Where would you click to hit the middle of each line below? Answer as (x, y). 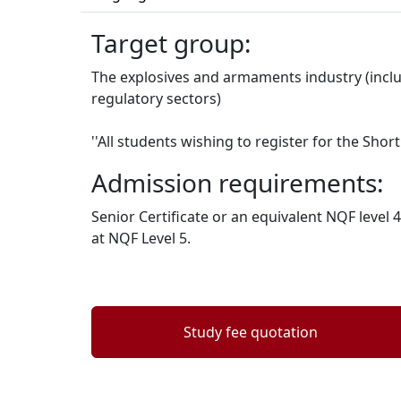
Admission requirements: (238, 183)
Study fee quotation (251, 333)
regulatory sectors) (156, 99)
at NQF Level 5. (141, 239)
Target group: (171, 43)
